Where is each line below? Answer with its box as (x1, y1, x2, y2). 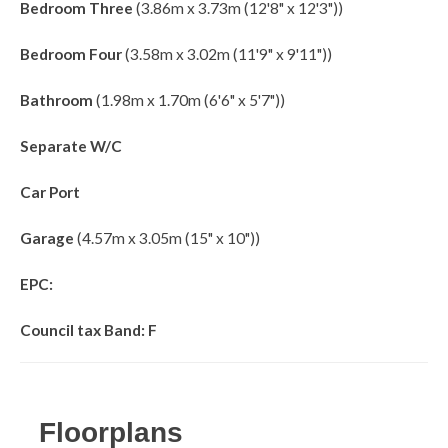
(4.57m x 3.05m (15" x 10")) (74, 228, 260, 247)
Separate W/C (20, 136, 122, 155)
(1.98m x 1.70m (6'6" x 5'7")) (93, 90, 285, 109)
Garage (20, 228, 74, 247)
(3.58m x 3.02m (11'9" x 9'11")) (122, 44, 332, 63)
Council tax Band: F (20, 320, 157, 339)
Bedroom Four (20, 44, 122, 63)
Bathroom (20, 90, 93, 109)
